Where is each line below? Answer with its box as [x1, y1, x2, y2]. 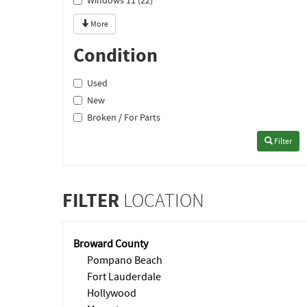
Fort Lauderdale [87, 270, 161, 284]
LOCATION [119, 189, 204, 213]
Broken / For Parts [87, 111, 160, 123]
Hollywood [87, 286, 136, 300]
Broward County [73, 237, 148, 251]
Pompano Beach [87, 254, 162, 267]
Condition [73, 42, 158, 68]
